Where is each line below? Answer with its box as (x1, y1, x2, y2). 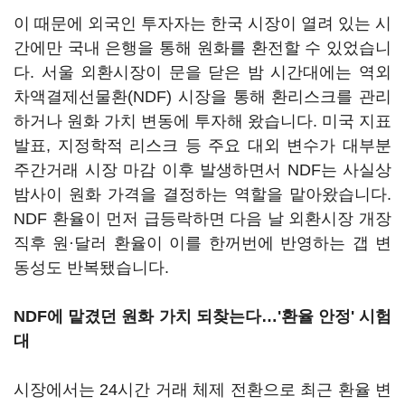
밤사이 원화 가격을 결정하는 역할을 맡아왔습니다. (14, 185, 391, 203)
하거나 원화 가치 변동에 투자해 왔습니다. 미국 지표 (14, 112, 391, 130)
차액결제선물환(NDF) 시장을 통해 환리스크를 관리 (14, 88, 391, 106)
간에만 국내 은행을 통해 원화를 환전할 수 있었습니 (14, 39, 391, 57)
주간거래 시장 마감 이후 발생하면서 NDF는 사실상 (14, 161, 391, 179)
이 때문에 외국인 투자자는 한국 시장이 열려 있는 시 (14, 14, 391, 33)
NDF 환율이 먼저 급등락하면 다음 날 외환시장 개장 (14, 210, 391, 228)
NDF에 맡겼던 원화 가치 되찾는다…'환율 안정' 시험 (14, 307, 391, 325)
